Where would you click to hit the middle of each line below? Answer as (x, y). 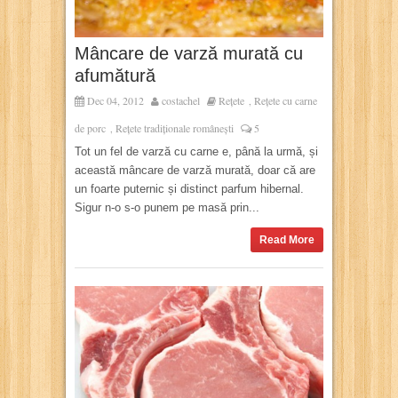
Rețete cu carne (286, 101)
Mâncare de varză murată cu (189, 54)
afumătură (115, 76)
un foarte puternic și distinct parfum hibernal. (189, 189)
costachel (181, 101)
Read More (287, 240)
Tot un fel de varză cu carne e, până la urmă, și (196, 152)
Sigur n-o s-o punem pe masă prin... (167, 208)
